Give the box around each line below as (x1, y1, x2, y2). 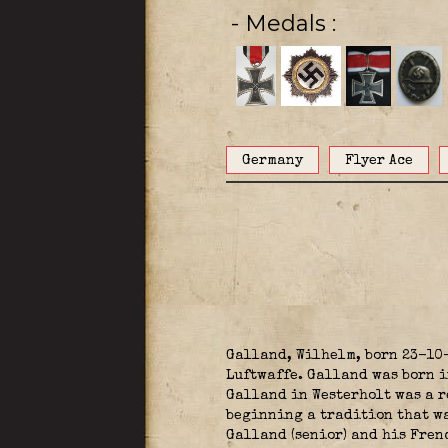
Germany (241, 154, 303, 168)
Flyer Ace (344, 154, 413, 168)
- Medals (244, 10, 332, 37)
